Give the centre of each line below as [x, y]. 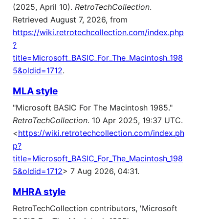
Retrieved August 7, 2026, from [70, 20]
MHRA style [39, 192]
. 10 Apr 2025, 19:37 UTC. [135, 120]
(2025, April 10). [44, 7]
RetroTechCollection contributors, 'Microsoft [95, 208]
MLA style [35, 91]
